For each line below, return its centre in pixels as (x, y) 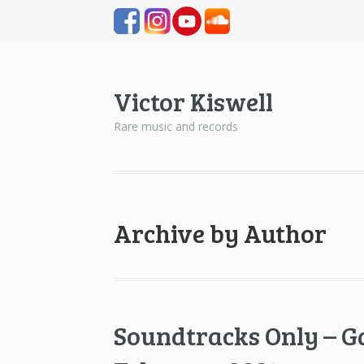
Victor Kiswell (194, 102)
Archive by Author (221, 233)
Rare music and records (176, 127)
